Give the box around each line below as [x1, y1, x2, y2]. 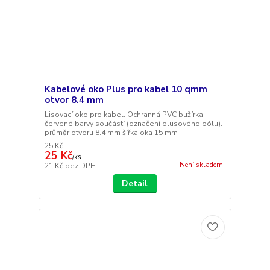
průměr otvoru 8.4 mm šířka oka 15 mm [44, 128, 178, 138]
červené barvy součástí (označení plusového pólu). [44, 119, 222, 129]
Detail [122, 178, 148, 190]
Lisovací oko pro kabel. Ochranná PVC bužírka [44, 110, 203, 120]
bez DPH [64, 161, 96, 171]
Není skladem [179, 160, 223, 169]
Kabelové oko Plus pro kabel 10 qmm [44, 83, 207, 96]
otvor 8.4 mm [44, 94, 104, 107]
